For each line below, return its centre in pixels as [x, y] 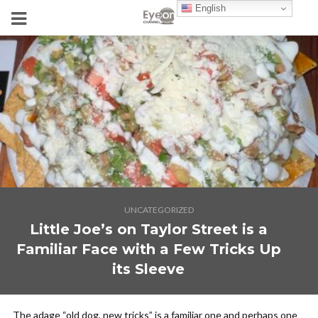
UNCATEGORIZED [159, 210]
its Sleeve [148, 269]
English [209, 8]
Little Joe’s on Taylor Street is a [148, 229]
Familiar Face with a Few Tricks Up [148, 249]
